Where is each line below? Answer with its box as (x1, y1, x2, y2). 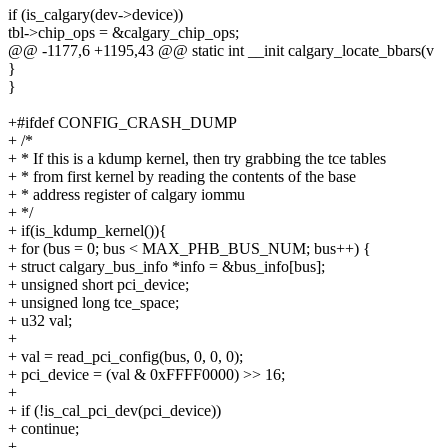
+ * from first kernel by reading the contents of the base (8, 168, 356, 186)
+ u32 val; (8, 312, 72, 330)
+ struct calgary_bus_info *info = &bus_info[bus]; (8, 258, 325, 276)
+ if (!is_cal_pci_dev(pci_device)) (8, 402, 221, 420)
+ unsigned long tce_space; (8, 294, 179, 312)
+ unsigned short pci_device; (8, 276, 189, 294)
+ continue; (8, 420, 79, 438)
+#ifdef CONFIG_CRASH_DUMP (8, 114, 237, 132)
